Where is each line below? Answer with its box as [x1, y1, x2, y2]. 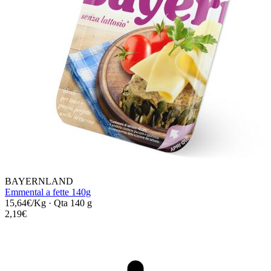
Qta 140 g [54, 197, 92, 208]
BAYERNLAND [5, 175, 73, 186]
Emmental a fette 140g [5, 186, 91, 197]
